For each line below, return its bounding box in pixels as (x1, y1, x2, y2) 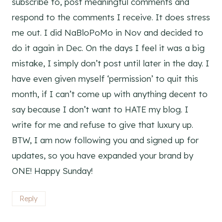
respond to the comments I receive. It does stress (12, 12, 210, 23)
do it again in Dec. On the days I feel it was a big (12, 43, 205, 54)
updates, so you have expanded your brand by (12, 150, 193, 161)
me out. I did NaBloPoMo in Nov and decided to (12, 27, 203, 38)
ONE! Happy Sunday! (12, 166, 93, 176)
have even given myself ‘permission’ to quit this (12, 73, 198, 84)
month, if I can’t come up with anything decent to (12, 89, 208, 100)
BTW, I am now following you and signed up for (12, 135, 199, 146)
